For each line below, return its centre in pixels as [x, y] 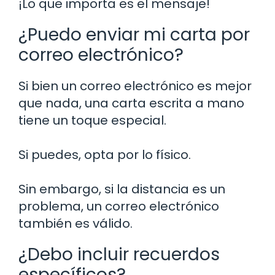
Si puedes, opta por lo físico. [105, 154]
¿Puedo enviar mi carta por [134, 34]
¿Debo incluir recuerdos [119, 254]
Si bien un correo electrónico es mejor [135, 86]
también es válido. [76, 223]
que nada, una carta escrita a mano [131, 103]
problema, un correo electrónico [119, 206]
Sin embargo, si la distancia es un [122, 189]
